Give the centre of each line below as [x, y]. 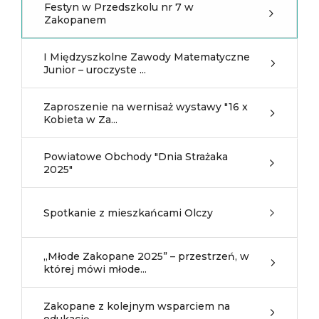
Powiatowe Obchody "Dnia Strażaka [136, 157]
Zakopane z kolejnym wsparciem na [137, 306]
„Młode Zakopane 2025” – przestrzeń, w [146, 256]
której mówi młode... [95, 269]
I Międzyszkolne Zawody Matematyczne [147, 57]
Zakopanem [75, 20]
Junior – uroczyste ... [95, 70]
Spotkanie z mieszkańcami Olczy [128, 213]
